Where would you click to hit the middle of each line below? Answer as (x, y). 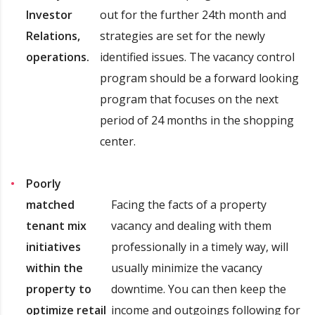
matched (50, 204)
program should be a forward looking (199, 78)
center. (118, 141)
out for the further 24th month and (193, 14)
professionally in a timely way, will (200, 246)
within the (54, 268)
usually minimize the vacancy (187, 268)
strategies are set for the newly (182, 36)
